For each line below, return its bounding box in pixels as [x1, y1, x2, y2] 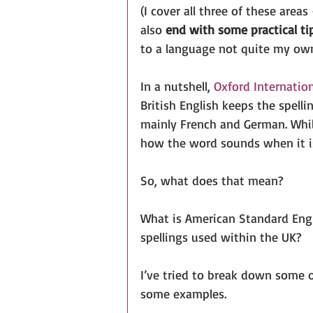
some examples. [140, 285, 226, 301]
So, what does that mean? [140, 172, 283, 188]
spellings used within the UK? [140, 228, 301, 245]
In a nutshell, [140, 78, 214, 94]
